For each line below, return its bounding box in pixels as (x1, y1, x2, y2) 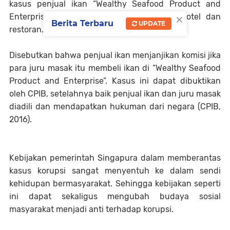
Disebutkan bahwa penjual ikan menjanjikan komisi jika (9, 50, 221, 60)
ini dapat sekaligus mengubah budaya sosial (9, 191, 221, 201)
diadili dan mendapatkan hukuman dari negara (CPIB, (9, 102, 221, 111)
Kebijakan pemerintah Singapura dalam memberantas (9, 153, 221, 163)
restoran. (9, 25, 46, 34)
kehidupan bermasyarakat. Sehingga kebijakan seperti (9, 179, 221, 188)
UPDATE (137, 20, 165, 28)
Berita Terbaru (51, 18, 113, 29)
